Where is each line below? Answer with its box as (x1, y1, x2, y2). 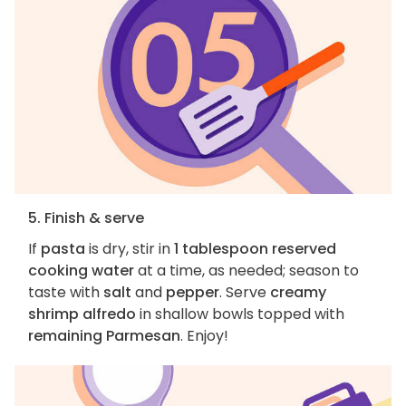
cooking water (28, 260, 134, 282)
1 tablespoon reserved (174, 238, 336, 260)
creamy (270, 282, 326, 304)
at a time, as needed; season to (134, 260, 359, 282)
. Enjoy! (180, 325, 228, 347)
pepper (166, 282, 219, 304)
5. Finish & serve (28, 208, 144, 229)
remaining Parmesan (28, 325, 180, 347)
